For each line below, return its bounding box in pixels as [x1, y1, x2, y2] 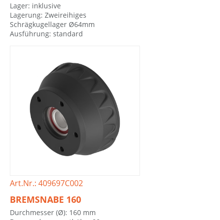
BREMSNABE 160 [10, 193, 81, 205]
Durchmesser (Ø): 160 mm [10, 207, 96, 217]
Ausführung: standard [10, 28, 83, 38]
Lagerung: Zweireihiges [10, 10, 86, 20]
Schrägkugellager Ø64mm [10, 19, 95, 29]
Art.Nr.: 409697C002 [10, 178, 83, 189]
